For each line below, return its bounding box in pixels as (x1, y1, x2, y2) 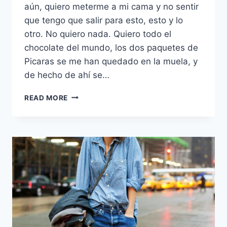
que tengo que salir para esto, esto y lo (24, 15, 183, 25)
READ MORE (24, 93, 68, 102)
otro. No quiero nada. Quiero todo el (24, 28, 171, 39)
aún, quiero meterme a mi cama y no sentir (24, 1, 199, 12)
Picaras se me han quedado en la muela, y (24, 56, 198, 66)
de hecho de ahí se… (24, 69, 109, 80)
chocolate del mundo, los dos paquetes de (24, 42, 198, 53)
